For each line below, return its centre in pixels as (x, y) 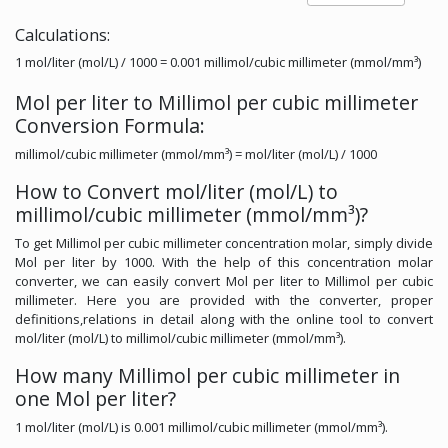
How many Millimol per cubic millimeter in (207, 375)
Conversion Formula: (110, 125)
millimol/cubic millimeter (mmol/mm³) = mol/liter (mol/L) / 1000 (196, 153)
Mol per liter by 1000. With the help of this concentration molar (224, 261)
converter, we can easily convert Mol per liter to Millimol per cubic (224, 280)
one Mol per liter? (95, 398)
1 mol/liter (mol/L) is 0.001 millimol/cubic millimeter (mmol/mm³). (201, 426)
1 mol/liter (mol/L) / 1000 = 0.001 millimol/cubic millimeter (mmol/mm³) (218, 61)
